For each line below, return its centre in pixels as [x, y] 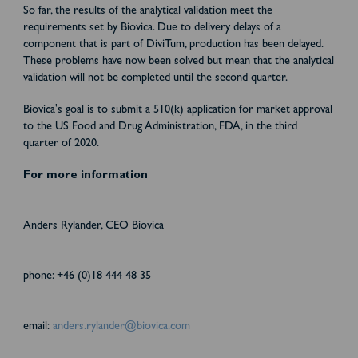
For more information [85, 176]
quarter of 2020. [61, 144]
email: [38, 327]
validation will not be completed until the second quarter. [155, 78]
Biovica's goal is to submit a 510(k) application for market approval [177, 110]
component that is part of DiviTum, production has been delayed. [173, 45]
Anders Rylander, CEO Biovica [93, 226]
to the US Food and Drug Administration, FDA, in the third [160, 127]
